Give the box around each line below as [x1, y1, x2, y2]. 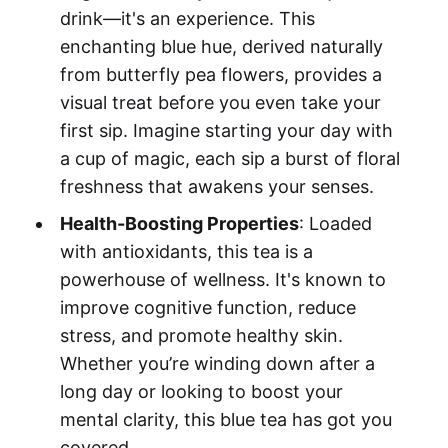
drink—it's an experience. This [59, 7, 315, 29]
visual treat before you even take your [59, 91, 381, 113]
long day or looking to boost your [59, 380, 343, 402]
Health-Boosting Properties [59, 212, 299, 234]
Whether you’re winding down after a [59, 352, 375, 374]
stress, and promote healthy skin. [59, 324, 343, 346]
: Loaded [298, 212, 372, 234]
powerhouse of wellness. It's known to [59, 268, 386, 290]
